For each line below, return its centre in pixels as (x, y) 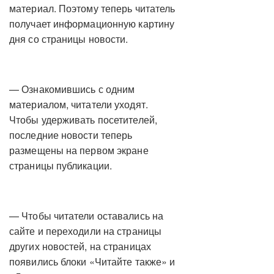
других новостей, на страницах (80, 246)
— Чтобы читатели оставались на (87, 215)
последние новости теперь (71, 135)
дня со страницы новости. (69, 39)
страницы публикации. (61, 165)
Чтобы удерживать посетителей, (83, 119)
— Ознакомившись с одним (72, 89)
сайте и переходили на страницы (85, 231)
